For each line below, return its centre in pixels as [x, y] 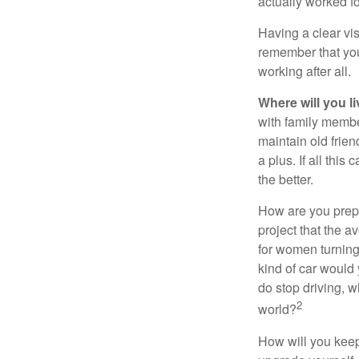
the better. [286, 179]
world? [277, 309]
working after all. [305, 71]
